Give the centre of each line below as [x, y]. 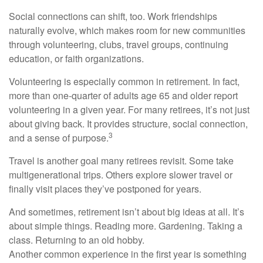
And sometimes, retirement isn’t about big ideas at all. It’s [127, 212]
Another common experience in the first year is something [128, 254]
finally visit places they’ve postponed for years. [105, 189]
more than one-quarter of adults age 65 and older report [123, 96]
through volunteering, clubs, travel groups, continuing [119, 45]
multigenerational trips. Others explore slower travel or [121, 175]
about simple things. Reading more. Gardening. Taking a [126, 226]
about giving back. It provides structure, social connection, [128, 124]
